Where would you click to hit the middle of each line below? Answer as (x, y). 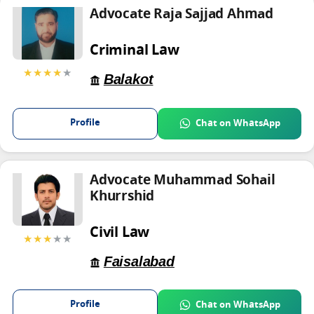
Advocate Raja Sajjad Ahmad (182, 15)
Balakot (128, 80)
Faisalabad (139, 261)
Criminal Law (135, 52)
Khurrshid (122, 197)
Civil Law (120, 233)
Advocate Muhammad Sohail (183, 180)
